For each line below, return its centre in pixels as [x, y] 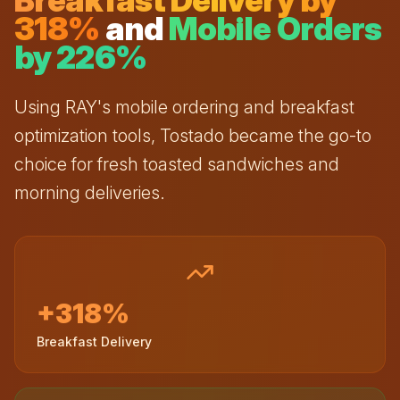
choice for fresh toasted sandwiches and [177, 164]
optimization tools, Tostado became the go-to [193, 136]
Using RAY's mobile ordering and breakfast [184, 107]
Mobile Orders [275, 29]
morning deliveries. [90, 193]
